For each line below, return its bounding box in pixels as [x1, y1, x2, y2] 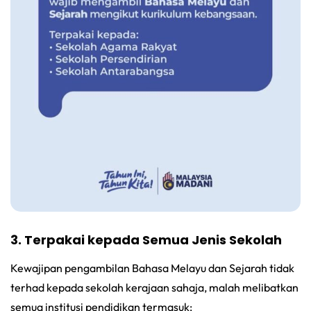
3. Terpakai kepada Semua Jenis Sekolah [10, 230, 282, 249]
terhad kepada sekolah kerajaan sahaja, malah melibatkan [10, 280, 299, 294]
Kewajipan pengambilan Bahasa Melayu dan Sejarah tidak [10, 260, 294, 275]
